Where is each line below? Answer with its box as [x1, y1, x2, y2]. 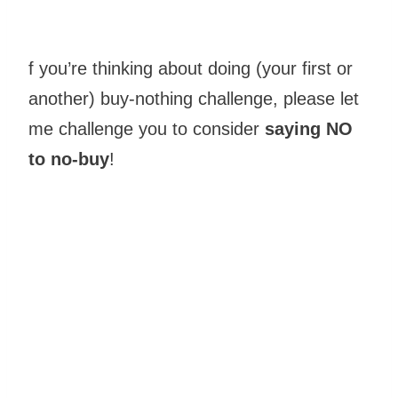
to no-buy [28, 148, 109, 169]
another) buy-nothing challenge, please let [28, 88, 359, 108]
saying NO [265, 118, 353, 139]
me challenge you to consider [28, 118, 265, 139]
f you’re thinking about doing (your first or [28, 58, 353, 78]
